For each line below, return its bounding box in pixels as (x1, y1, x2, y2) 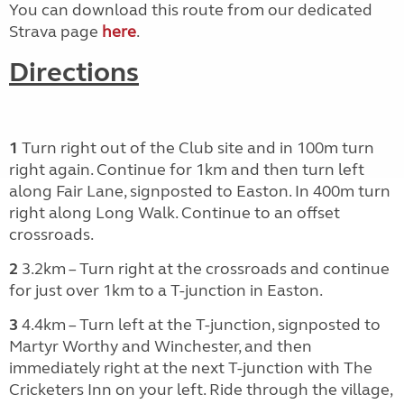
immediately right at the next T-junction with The (9, 357, 372, 378)
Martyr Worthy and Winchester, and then (9, 335, 312, 356)
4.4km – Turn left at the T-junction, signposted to (18, 314, 381, 335)
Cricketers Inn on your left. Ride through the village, (9, 379, 392, 399)
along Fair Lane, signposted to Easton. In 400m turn (9, 180, 390, 201)
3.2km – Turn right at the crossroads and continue (18, 258, 390, 279)
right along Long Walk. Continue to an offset (9, 202, 340, 223)
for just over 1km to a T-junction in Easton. (9, 280, 323, 300)
